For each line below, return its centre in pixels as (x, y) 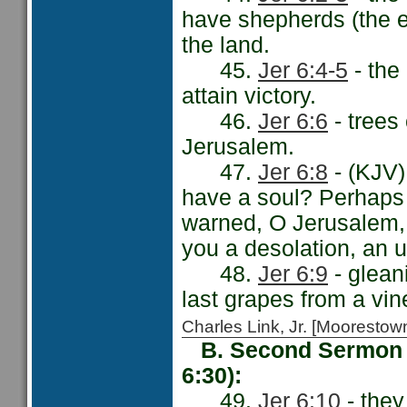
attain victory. (249, 96)
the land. (226, 45)
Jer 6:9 (293, 274)
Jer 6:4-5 (303, 70)
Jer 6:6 (293, 121)
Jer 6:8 (293, 172)
